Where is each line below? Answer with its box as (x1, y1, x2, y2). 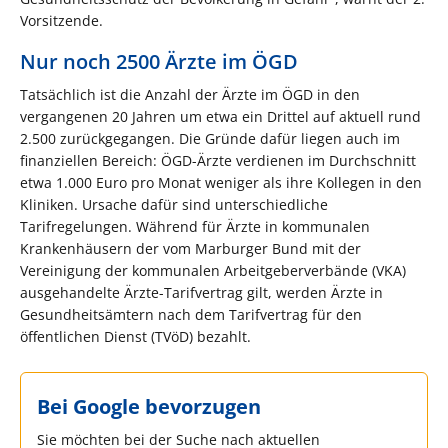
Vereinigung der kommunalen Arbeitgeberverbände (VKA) (20, 260, 406, 280)
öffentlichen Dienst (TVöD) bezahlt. (20, 326, 251, 346)
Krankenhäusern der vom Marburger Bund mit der (20, 238, 361, 258)
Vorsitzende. (20, 10, 103, 30)
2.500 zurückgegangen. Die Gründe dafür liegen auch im (20, 128, 400, 148)
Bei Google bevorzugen (37, 392, 261, 420)
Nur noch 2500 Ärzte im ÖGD (20, 47, 298, 75)
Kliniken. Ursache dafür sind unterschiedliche (20, 194, 328, 214)
